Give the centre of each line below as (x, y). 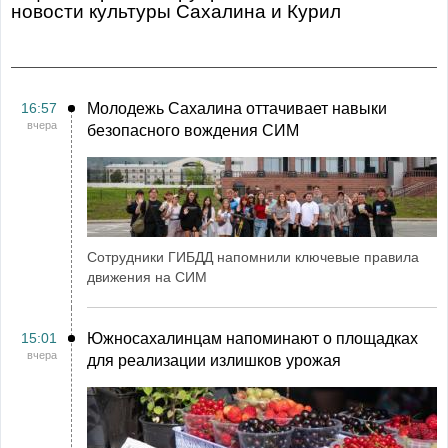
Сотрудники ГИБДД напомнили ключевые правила (253, 257)
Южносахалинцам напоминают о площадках (252, 338)
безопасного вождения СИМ (193, 130)
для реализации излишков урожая (214, 360)
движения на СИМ (147, 277)
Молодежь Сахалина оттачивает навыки (237, 108)
